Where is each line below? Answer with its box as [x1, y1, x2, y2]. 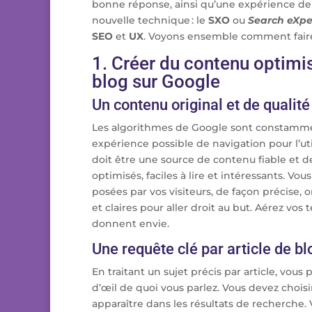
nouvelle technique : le [92, 14, 208, 26]
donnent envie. [92, 217, 169, 230]
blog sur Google [92, 71, 220, 92]
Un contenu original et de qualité [92, 96, 310, 114]
